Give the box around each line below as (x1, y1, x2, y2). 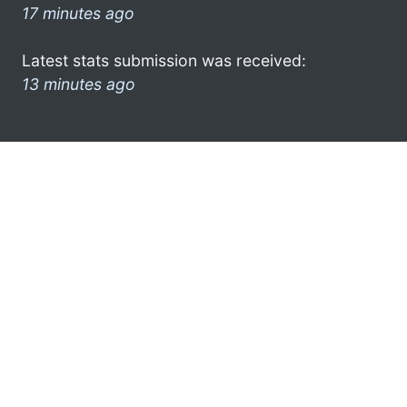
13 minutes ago (22, 74, 135, 94)
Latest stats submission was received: (22, 50, 306, 70)
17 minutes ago (22, 3, 134, 23)
